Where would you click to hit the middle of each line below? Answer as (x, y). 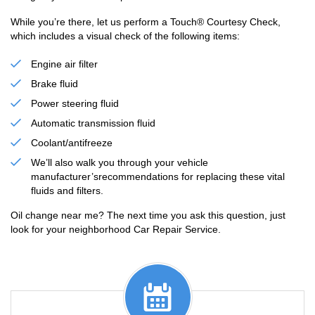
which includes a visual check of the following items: (125, 36)
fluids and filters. (67, 191)
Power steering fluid (75, 103)
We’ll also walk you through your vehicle (120, 162)
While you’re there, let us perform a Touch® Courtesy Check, (146, 22)
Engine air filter (64, 64)
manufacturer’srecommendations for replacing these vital (158, 176)
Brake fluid (54, 84)
